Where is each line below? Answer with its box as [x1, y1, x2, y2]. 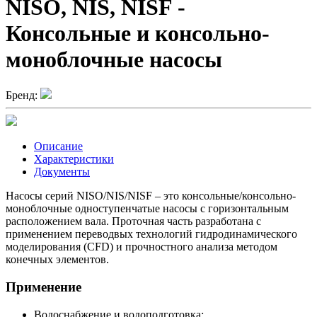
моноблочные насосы [6, 46, 222, 72]
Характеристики [34, 153, 114, 166]
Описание [34, 140, 83, 153]
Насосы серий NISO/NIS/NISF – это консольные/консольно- [6, 190, 296, 202]
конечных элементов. [6, 253, 109, 266]
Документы [34, 166, 90, 178]
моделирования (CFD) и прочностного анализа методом [6, 241, 277, 253]
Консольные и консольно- [6, 20, 270, 46]
